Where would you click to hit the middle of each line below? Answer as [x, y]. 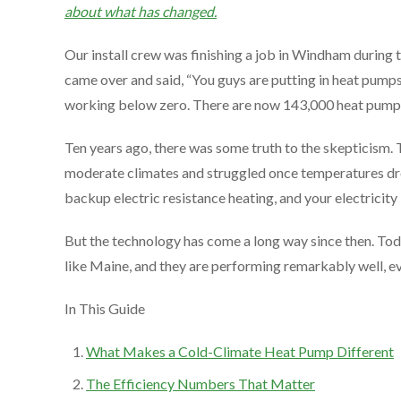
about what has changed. [141, 11]
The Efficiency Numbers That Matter [200, 383]
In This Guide [105, 308]
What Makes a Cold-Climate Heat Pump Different [240, 351]
